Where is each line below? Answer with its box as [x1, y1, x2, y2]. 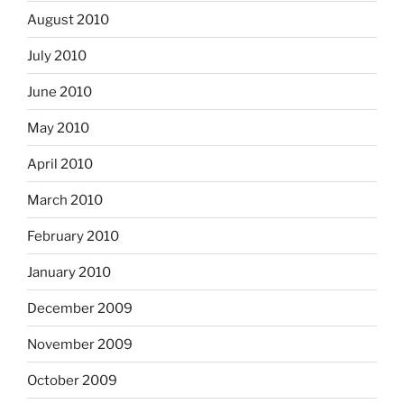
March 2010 [27, 191, 103, 208]
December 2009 [27, 299, 133, 317]
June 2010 [27, 83, 92, 100]
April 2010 [27, 155, 93, 172]
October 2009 [27, 372, 117, 389]
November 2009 [27, 335, 133, 353]
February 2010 [27, 227, 119, 244]
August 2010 [27, 11, 109, 28]
